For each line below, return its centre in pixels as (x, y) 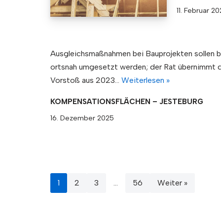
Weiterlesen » (146, 80)
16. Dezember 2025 (82, 118)
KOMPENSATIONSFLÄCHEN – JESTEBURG (127, 101)
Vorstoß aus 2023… (86, 80)
